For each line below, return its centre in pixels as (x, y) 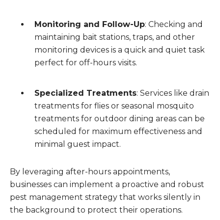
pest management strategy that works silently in (105, 197)
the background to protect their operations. (96, 210)
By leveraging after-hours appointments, (90, 172)
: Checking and (174, 24)
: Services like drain (173, 93)
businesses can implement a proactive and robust (107, 184)
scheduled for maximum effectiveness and (118, 131)
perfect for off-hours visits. (86, 63)
